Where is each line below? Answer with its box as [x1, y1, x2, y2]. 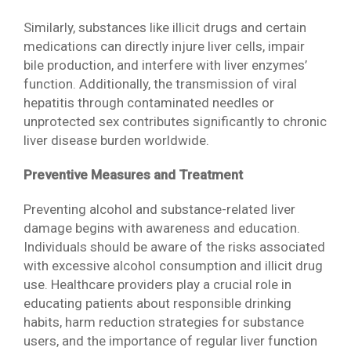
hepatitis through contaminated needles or [24, 94, 274, 110]
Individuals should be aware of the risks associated [24, 238, 325, 255]
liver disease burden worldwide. [24, 132, 209, 148]
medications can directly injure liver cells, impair [24, 38, 305, 54]
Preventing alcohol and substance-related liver [24, 201, 295, 217]
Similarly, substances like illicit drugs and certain [24, 19, 306, 35]
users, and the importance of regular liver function [24, 332, 317, 349]
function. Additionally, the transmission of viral [24, 75, 297, 92]
